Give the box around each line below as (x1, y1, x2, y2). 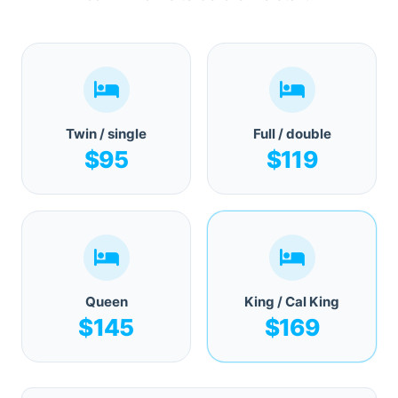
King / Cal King (244, 293, 339, 311)
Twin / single (66, 125, 147, 143)
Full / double (252, 125, 331, 143)
